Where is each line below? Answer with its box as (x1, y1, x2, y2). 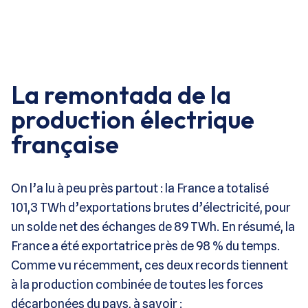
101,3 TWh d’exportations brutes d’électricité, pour (11, 199, 291, 214)
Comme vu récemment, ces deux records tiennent (11, 257, 288, 272)
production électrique (11, 103, 254, 135)
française (11, 128, 119, 159)
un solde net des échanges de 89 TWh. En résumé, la (11, 219, 295, 234)
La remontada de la (11, 78, 231, 110)
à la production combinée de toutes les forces (11, 276, 263, 291)
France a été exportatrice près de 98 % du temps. (11, 238, 280, 253)
